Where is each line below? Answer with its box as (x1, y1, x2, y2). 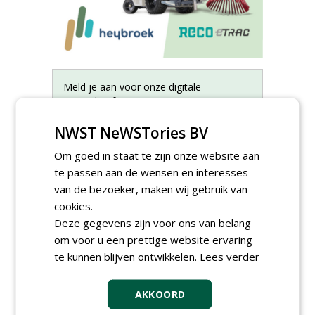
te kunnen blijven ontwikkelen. (54, 249, 200, 264)
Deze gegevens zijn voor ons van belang (54, 215, 252, 230)
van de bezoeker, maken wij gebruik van (54, 181, 248, 196)
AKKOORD (134, 287, 186, 301)
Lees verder (200, 249, 260, 264)
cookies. (54, 198, 94, 213)
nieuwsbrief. (63, 94, 117, 108)
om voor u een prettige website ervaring (54, 232, 253, 247)
